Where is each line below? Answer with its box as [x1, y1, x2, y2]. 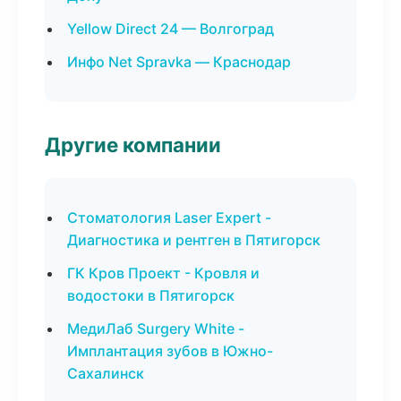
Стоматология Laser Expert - [67, 209, 271, 226]
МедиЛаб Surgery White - [67, 320, 244, 337]
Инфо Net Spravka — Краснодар [67, 53, 291, 71]
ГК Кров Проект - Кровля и [67, 264, 260, 282]
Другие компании [45, 132, 221, 157]
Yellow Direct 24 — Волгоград [67, 20, 274, 38]
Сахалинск [67, 364, 144, 382]
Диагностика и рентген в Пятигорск [67, 231, 320, 249]
